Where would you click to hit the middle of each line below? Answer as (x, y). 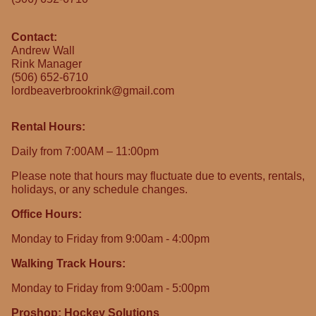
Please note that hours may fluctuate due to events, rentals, (158, 176)
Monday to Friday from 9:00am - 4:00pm (110, 238)
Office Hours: (47, 214)
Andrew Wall (43, 50)
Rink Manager (47, 63)
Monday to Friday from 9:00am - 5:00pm (110, 288)
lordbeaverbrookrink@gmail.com (93, 90)
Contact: (34, 37)
